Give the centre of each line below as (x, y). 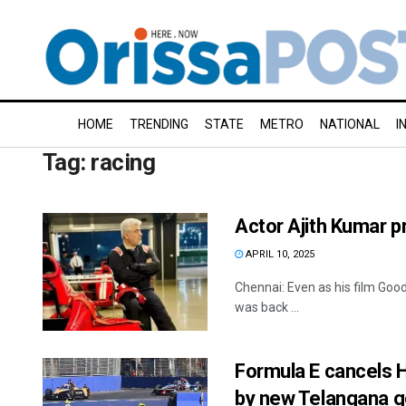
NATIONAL (350, 124)
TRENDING (159, 124)
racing (123, 162)
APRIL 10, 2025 (279, 254)
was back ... (267, 307)
